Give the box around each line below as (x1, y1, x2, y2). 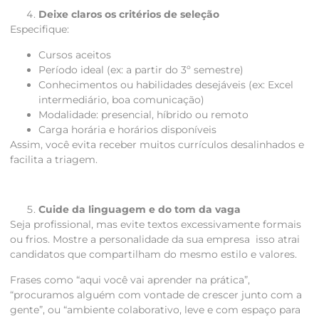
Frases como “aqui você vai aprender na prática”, (10, 273, 250, 286)
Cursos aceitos (38, 48, 111, 61)
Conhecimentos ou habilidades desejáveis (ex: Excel (38, 78, 293, 91)
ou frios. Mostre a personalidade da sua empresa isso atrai (10, 233, 300, 246)
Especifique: (10, 23, 69, 36)
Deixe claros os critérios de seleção (38, 8, 219, 21)
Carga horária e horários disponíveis (38, 122, 216, 136)
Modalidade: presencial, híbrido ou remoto (38, 108, 249, 121)
